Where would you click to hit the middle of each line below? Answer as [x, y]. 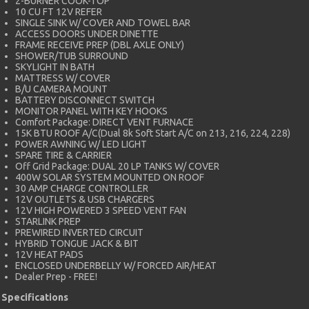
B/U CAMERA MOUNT [61, 89]
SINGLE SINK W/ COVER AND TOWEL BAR [103, 22]
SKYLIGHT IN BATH [55, 67]
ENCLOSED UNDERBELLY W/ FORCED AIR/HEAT [116, 265]
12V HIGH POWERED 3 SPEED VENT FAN [101, 210]
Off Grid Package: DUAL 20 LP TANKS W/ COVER [117, 166]
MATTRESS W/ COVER [63, 78]
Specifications [35, 297]
